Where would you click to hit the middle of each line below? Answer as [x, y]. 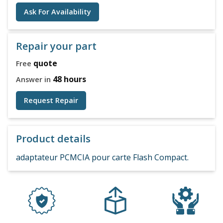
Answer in [34, 79]
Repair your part [56, 46]
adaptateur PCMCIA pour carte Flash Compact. [102, 157]
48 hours [69, 79]
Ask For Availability [57, 11]
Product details [53, 138]
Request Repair [51, 100]
